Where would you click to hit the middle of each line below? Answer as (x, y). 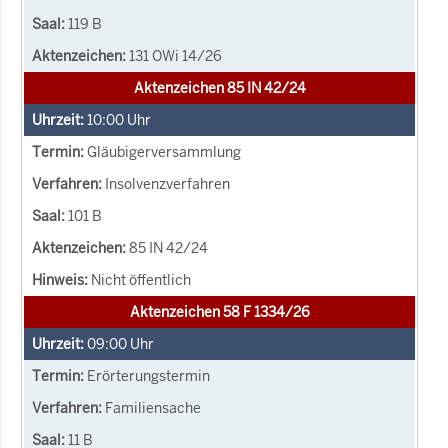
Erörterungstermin (148, 375)
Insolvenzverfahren (167, 183)
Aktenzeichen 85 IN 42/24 (219, 87)
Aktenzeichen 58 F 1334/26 (219, 311)
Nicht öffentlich (141, 279)
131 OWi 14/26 (175, 55)
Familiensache (153, 407)
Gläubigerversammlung (164, 151)
